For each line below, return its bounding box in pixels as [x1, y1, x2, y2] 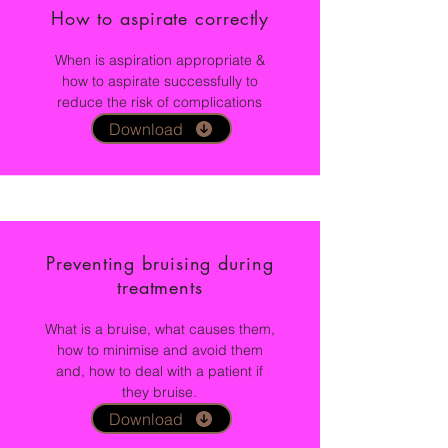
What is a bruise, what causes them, [44, 320, 275, 339]
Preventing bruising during [46, 251, 274, 276]
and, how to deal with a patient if [56, 362, 263, 381]
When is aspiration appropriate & [54, 51, 265, 70]
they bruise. [122, 383, 197, 402]
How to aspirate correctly [50, 6, 270, 31]
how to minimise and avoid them [56, 341, 263, 360]
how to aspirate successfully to [61, 72, 258, 91]
